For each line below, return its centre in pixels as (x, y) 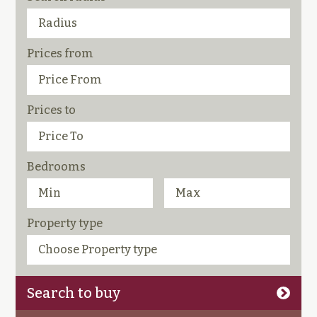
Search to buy (74, 293)
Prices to (52, 110)
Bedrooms (57, 167)
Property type (65, 223)
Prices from (60, 53)
